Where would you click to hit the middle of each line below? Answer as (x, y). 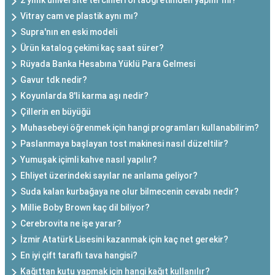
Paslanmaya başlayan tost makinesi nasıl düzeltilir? (124, 144)
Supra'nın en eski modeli (69, 32)
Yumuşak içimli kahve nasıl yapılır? (89, 160)
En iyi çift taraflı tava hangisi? (79, 255)
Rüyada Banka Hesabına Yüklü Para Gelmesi (108, 64)
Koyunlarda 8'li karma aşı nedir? (84, 96)
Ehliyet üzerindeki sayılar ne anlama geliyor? (109, 176)
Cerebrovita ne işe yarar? (71, 223)
